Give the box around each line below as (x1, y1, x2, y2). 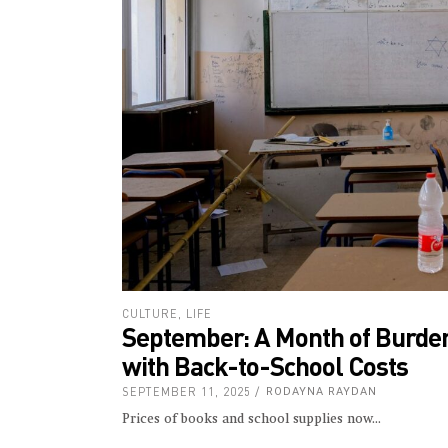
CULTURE (122, 307, 178, 321)
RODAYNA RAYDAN (266, 385, 377, 399)
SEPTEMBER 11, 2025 (122, 385, 251, 399)
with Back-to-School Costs (122, 350, 408, 382)
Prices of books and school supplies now (122, 413, 372, 427)
